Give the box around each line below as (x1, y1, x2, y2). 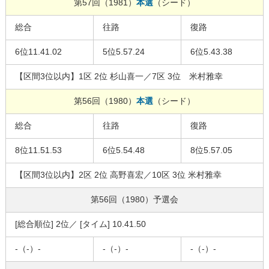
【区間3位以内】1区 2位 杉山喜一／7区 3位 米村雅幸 (14, 71, 223, 82)
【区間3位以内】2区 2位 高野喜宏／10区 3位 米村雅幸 (14, 170, 222, 180)
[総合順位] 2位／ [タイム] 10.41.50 (14, 219, 146, 229)
